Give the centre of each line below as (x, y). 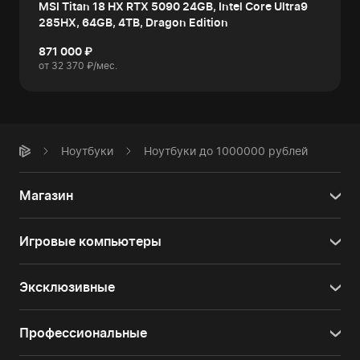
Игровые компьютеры (90, 241)
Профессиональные (83, 333)
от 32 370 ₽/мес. (78, 65)
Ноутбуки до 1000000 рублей (226, 151)
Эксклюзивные (67, 287)
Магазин (46, 195)
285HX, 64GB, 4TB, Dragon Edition (133, 22)
